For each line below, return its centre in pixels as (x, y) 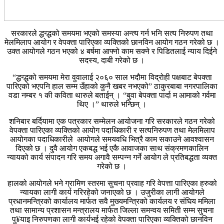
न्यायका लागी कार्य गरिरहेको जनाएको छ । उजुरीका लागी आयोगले (112, 192)
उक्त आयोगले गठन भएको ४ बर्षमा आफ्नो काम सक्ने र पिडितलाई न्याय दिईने (112, 51)
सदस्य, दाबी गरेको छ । (112, 60)
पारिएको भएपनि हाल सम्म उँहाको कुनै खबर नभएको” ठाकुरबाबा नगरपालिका (112, 86)
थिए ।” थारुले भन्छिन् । (112, 104)
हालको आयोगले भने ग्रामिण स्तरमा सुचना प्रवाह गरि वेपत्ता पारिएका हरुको (112, 183)
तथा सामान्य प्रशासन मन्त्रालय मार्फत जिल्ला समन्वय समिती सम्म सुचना (112, 210)
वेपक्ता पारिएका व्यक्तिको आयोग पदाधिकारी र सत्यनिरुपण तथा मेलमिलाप (112, 130)
